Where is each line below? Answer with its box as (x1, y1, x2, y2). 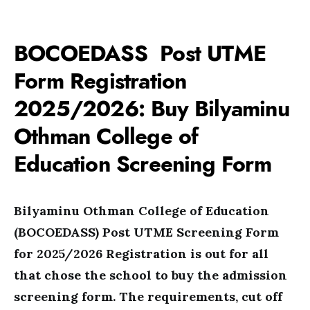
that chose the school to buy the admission (14, 267, 287, 283)
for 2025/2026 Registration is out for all (14, 246, 268, 262)
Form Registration (14, 66, 187, 96)
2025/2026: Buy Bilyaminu (14, 93, 289, 124)
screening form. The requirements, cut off (14, 289, 282, 304)
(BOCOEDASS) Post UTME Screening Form (14, 224, 279, 240)
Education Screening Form (14, 149, 291, 179)
